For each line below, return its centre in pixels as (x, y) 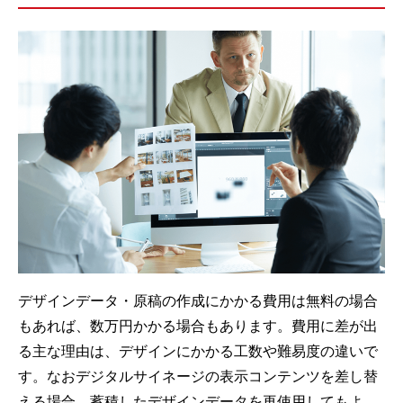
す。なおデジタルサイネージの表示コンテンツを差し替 (198, 376)
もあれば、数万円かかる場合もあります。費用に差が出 (198, 326)
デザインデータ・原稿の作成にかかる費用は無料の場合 (198, 301)
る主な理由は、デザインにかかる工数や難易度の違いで (198, 351)
